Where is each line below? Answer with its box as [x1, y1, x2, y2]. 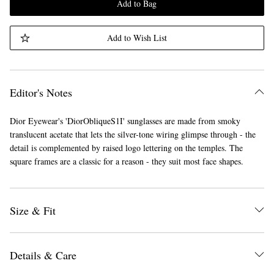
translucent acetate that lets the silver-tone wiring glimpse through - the [9, 128, 256, 140]
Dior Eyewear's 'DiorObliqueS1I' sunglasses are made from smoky [9, 115, 240, 127]
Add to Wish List [106, 32, 167, 43]
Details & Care [9, 248, 76, 262]
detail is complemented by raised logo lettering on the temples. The [9, 142, 243, 154]
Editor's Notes [9, 85, 72, 100]
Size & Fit [9, 203, 56, 218]
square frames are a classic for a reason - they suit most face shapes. [9, 155, 243, 167]
